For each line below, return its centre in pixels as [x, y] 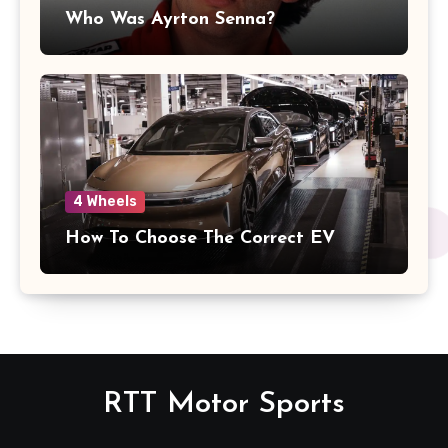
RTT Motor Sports [224, 405]
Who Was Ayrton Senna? [170, 20]
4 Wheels [105, 202]
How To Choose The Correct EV [200, 239]
